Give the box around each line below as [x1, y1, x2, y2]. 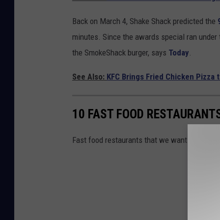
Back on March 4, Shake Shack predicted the [72, 16, 218, 26]
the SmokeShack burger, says [72, 47, 168, 57]
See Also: [72, 71, 107, 82]
